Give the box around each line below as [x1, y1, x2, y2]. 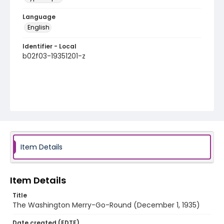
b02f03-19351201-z [22, 51, 85, 61]
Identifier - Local [22, 42, 76, 50]
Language [22, 12, 55, 21]
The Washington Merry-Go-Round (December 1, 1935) [12, 200, 200, 210]
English [27, 23, 49, 31]
